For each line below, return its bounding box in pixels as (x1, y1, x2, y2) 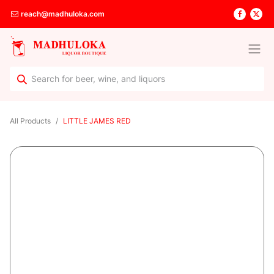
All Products (10, 116, 51, 126)
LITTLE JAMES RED (63, 116, 131, 126)
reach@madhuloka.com (19, 9, 105, 19)
